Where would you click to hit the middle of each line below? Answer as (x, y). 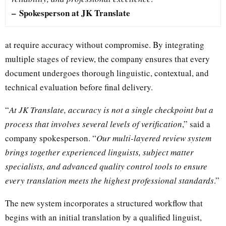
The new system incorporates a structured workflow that (104, 203)
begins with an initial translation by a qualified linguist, (103, 217)
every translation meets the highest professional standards (109, 180)
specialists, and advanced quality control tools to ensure (106, 166)
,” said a (196, 124)
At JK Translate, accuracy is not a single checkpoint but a (111, 109)
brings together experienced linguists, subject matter (99, 152)
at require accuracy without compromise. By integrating (105, 44)
